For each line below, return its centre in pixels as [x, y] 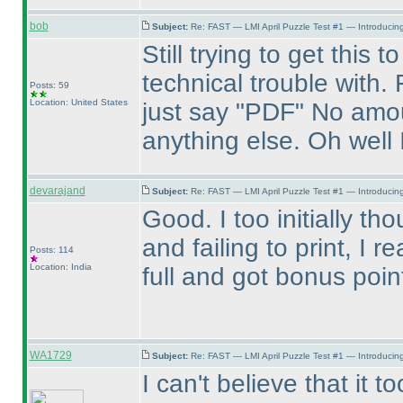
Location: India [60, 267]
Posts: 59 [49, 85]
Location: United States [78, 102]
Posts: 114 [51, 250]
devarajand [57, 191]
